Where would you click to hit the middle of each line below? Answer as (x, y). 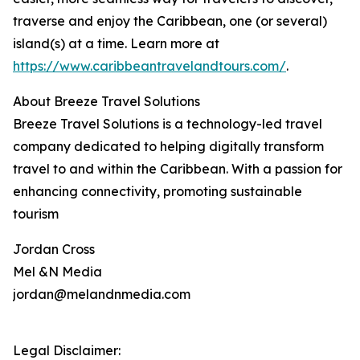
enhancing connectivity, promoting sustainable (157, 191)
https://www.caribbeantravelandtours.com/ (149, 66)
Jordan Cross (54, 249)
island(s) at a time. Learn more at (116, 43)
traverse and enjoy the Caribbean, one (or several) (170, 21)
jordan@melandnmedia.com (102, 294)
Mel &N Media (57, 272)
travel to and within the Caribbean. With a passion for (178, 169)
